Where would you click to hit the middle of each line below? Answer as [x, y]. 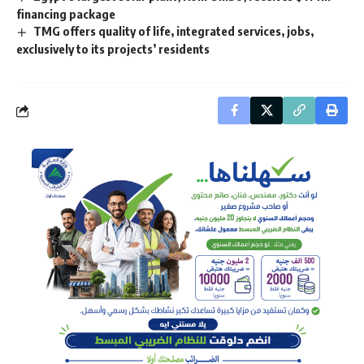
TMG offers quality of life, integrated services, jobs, [174, 31]
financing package [66, 14]
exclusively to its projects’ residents [113, 49]
